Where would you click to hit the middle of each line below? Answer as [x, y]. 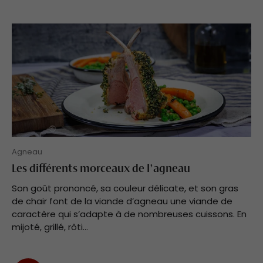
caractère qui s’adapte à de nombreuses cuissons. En [129, 214]
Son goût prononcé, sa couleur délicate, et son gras [125, 188]
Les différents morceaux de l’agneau [101, 169]
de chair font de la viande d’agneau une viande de [122, 201]
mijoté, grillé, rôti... [50, 227]
